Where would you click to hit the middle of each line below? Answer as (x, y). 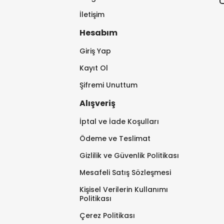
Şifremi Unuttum (109, 85)
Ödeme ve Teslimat (115, 139)
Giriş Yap (95, 51)
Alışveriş (98, 103)
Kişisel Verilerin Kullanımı (124, 190)
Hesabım (99, 33)
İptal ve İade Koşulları (119, 122)
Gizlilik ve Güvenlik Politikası (129, 156)
